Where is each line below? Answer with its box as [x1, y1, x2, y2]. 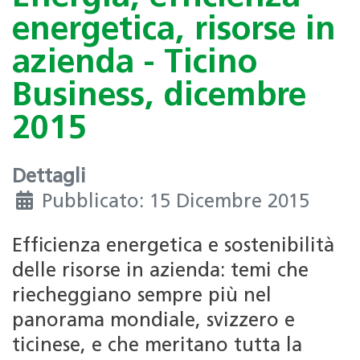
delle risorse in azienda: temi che [12, 262, 309, 282]
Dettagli [12, 168, 86, 188]
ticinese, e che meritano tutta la [12, 337, 302, 357]
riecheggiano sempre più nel [12, 287, 272, 307]
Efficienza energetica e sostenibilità [12, 237, 334, 257]
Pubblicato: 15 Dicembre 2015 [42, 193, 309, 213]
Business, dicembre [12, 80, 306, 113]
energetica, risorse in [12, 14, 336, 47]
